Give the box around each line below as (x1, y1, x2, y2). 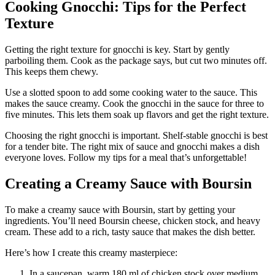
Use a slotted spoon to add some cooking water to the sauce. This (5, 87, 257, 98)
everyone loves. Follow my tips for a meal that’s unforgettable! (5, 152, 247, 163)
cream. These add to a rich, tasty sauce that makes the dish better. (5, 227, 255, 238)
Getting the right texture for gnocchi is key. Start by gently (5, 44, 230, 55)
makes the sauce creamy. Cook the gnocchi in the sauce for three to (5, 98, 264, 109)
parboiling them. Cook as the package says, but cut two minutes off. (5, 55, 267, 66)
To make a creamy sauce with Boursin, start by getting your (5, 204, 235, 215)
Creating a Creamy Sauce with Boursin (5, 176, 252, 192)
